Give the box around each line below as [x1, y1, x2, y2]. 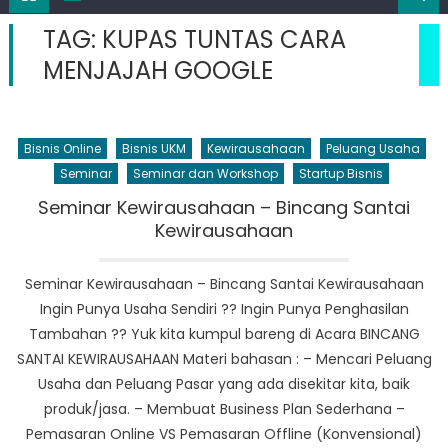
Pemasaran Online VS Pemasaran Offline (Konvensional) [26, 424, 422, 444]
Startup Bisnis [299, 165, 383, 182]
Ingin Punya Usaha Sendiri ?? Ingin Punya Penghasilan [39, 299, 409, 319]
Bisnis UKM [121, 140, 186, 157]
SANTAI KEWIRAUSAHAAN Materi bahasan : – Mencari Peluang [16, 349, 432, 369]
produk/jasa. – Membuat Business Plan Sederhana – [43, 399, 405, 419]
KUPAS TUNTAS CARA [101, 23, 346, 56]
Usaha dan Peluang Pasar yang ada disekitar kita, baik [38, 374, 410, 394]
